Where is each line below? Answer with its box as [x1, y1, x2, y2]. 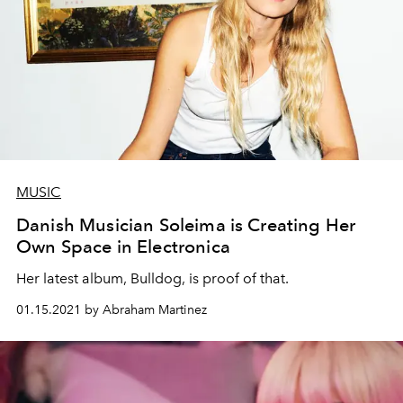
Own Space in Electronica [16, 236, 230, 257]
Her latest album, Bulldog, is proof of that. [16, 270, 289, 287]
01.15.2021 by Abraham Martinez [16, 302, 207, 318]
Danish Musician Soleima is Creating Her [16, 214, 356, 236]
